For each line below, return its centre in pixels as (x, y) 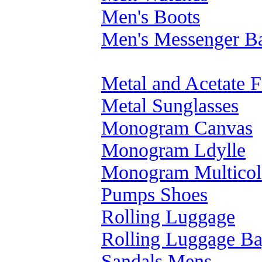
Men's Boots (151, 17)
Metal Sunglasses (170, 106)
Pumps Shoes (154, 194)
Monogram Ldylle (173, 150)
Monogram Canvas (177, 128)
